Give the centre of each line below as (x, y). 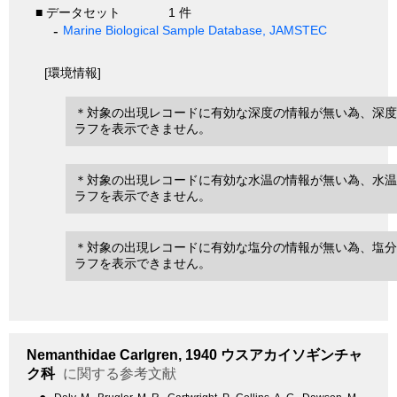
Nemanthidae (71, 355)
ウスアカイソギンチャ (290, 355)
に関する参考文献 (117, 374)
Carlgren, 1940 (167, 355)
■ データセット (78, 13)
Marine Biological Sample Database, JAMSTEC (195, 31)
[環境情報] (73, 73)
